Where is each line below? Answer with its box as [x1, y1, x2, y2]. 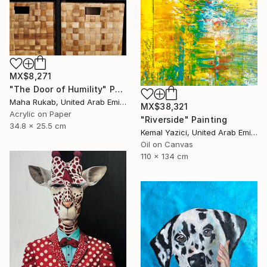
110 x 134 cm [141, 151, 188, 161]
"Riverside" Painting [141, 114, 228, 125]
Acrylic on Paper [10, 108, 72, 119]
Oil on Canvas [141, 139, 193, 149]
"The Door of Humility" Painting [114, 83, 123, 94]
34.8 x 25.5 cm [10, 120, 66, 131]
